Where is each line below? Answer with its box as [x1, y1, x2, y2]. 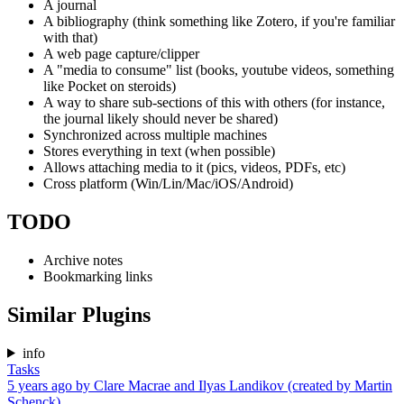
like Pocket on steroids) [43, 78, 176, 95]
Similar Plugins [7, 302, 151, 326]
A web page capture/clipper [43, 46, 199, 62]
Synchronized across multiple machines [43, 127, 267, 143]
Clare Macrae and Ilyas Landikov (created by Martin [94, 377, 392, 393]
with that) [43, 30, 97, 46]
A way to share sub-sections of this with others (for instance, [43, 95, 385, 111]
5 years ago [7, 377, 72, 393]
